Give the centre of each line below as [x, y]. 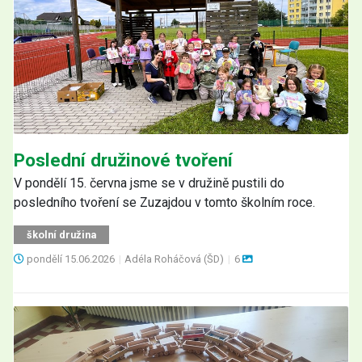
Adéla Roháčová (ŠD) [176, 259]
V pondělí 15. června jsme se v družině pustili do [149, 183]
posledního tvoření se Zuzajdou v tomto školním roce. [164, 202]
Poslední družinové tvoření [123, 160]
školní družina [61, 234]
